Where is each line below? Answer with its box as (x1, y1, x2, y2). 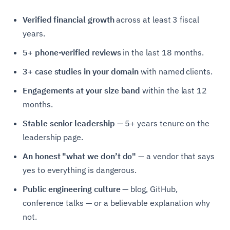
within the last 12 (140, 85, 207, 95)
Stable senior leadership (23, 118, 115, 128)
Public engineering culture (23, 183, 121, 194)
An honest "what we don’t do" (23, 150, 137, 161)
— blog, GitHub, (120, 183, 178, 194)
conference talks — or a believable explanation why (23, 197, 210, 208)
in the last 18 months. (121, 47, 204, 57)
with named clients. (139, 66, 213, 76)
